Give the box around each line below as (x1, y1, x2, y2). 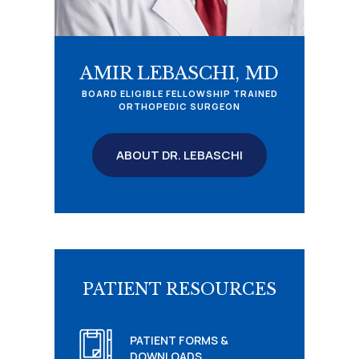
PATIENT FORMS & (130, 332, 228, 348)
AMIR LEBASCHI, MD (80, 63, 279, 85)
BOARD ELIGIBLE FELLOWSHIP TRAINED (81, 87, 278, 100)
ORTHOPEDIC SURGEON (119, 100, 240, 113)
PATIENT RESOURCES (83, 279, 276, 299)
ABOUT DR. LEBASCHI (116, 147, 243, 164)
